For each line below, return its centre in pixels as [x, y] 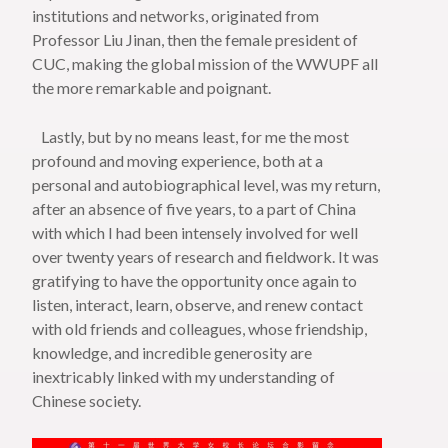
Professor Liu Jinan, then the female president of [195, 40]
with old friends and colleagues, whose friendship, [200, 329]
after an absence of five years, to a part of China [194, 209]
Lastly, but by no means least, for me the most [191, 137]
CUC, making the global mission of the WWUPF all [205, 64]
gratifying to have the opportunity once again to [195, 281]
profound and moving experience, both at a [178, 161]
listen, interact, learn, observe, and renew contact [198, 305]
